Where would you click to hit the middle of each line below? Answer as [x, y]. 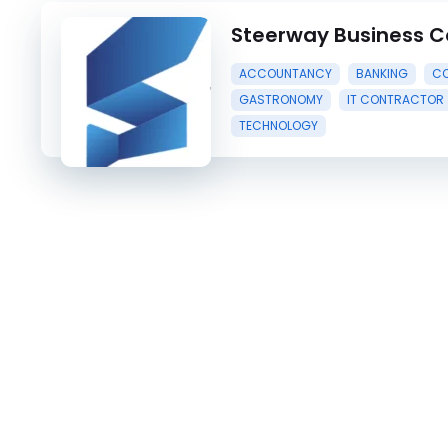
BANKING [382, 73]
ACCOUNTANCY [285, 73]
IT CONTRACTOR [395, 99]
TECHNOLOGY [278, 125]
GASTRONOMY [281, 99]
